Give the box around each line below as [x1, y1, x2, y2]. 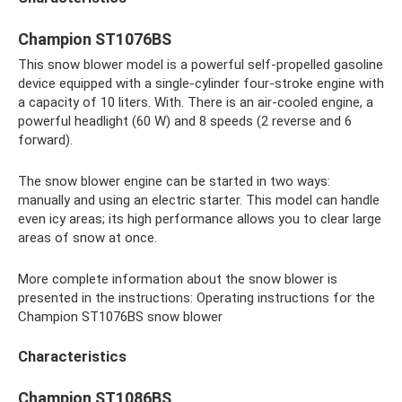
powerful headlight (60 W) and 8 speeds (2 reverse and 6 [18, 112, 352, 129]
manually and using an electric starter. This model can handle [18, 191, 380, 208]
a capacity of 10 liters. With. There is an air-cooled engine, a [18, 93, 373, 110]
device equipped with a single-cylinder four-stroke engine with [18, 74, 384, 92]
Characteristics [18, 347, 127, 365]
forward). [18, 131, 73, 148]
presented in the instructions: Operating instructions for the [18, 289, 375, 306]
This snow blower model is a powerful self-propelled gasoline [18, 56, 383, 73]
